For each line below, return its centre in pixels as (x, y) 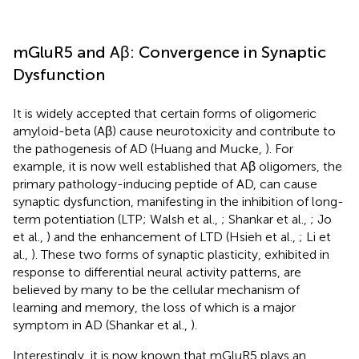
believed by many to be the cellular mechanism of (156, 290)
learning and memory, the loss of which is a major (154, 308)
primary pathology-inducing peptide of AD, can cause (165, 184)
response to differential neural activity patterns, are (157, 272)
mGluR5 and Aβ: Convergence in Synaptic (169, 52)
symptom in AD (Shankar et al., (102, 325)
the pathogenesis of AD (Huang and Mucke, (139, 149)
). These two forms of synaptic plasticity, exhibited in (180, 255)
